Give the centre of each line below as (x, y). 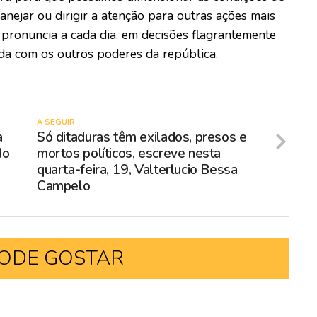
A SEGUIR (56, 122)
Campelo (64, 186)
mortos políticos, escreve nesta (129, 154)
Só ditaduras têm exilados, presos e (142, 138)
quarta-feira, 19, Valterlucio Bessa (137, 170)
